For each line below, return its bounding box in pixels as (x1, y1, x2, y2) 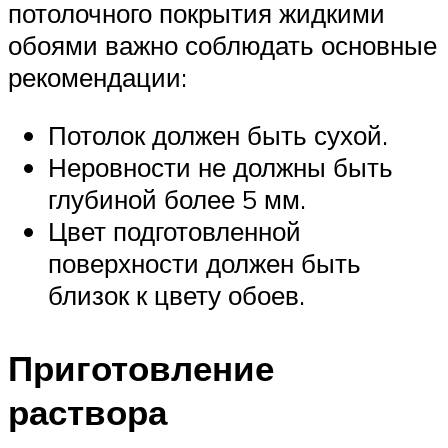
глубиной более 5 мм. (48, 182, 306, 215)
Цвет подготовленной (48, 214, 301, 247)
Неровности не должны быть (48, 150, 393, 183)
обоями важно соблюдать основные (8, 29, 437, 62)
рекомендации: (8, 61, 187, 94)
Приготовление (8, 346, 274, 391)
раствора (8, 390, 167, 435)
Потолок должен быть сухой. (48, 118, 388, 151)
